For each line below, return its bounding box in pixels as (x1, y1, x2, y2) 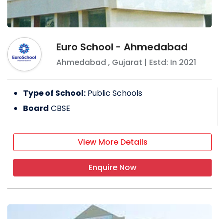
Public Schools (88, 87, 142, 99)
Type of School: (23, 87, 86, 99)
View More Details (77, 136, 148, 148)
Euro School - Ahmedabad (56, 40, 188, 54)
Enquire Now (88, 161, 136, 173)
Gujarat (112, 56, 142, 68)
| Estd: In (142, 56, 179, 68)
